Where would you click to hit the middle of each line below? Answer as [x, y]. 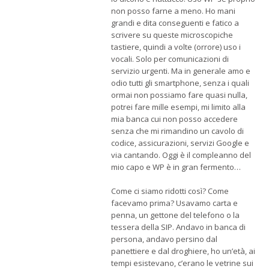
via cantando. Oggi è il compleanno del [181, 155]
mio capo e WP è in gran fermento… [176, 167]
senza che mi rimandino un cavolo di [177, 131]
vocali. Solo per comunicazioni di [170, 59]
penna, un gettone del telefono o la [175, 215]
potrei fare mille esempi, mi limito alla [178, 107]
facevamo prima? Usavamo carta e [174, 203]
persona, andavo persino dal [164, 239]
